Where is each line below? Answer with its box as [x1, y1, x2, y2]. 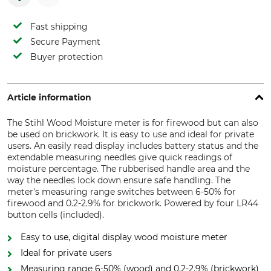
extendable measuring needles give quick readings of [7, 152, 232, 163]
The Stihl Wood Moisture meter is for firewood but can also [7, 117, 258, 128]
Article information [7, 92, 91, 103]
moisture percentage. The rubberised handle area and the [7, 163, 250, 174]
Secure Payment [30, 36, 100, 47]
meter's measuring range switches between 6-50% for [7, 186, 236, 197]
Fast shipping [30, 21, 88, 32]
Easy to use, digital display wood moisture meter [21, 232, 227, 243]
